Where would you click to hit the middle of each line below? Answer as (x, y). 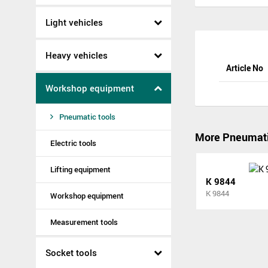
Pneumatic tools (87, 117)
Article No (245, 68)
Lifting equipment (80, 169)
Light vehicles (74, 22)
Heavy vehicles (77, 55)
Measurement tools (84, 222)
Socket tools (71, 252)
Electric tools (73, 143)
